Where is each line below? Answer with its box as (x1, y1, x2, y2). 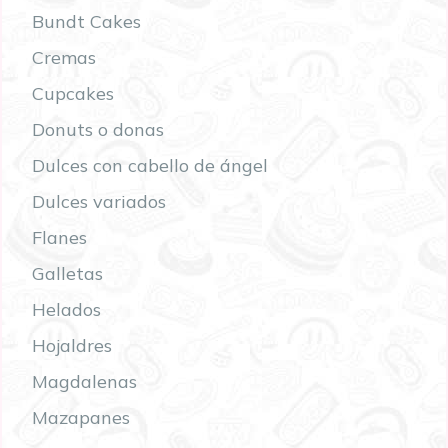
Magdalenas (32, 369, 137, 393)
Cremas (32, 45, 96, 69)
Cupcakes (32, 81, 114, 105)
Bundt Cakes (32, 9, 141, 33)
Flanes (32, 225, 87, 249)
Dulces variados (32, 189, 166, 213)
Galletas (32, 261, 103, 285)
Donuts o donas (32, 117, 164, 141)
